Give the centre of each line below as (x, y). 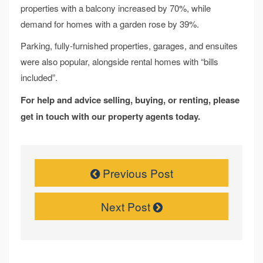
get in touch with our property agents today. (110, 116)
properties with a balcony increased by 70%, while (116, 8)
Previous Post (136, 173)
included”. (39, 77)
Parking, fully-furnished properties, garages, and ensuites (129, 46)
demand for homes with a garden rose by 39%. (110, 23)
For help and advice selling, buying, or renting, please (130, 100)
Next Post (127, 206)
